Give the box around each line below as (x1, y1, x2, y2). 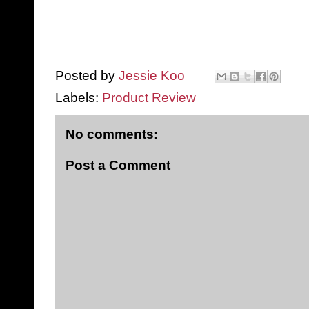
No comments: (66, 126, 158, 141)
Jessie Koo (119, 68, 185, 83)
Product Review (102, 90, 196, 105)
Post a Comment (66, 158, 170, 173)
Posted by (55, 68, 119, 83)
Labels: (55, 90, 102, 105)
